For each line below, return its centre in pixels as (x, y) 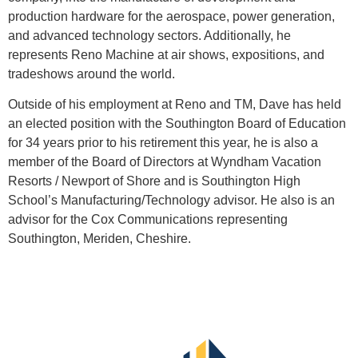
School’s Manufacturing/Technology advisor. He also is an (171, 201)
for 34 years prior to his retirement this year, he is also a (163, 143)
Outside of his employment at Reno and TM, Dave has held (175, 105)
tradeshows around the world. (91, 74)
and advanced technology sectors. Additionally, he (149, 35)
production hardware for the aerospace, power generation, (171, 16)
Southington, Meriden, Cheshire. (99, 239)
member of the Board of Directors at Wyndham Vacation (165, 162)
